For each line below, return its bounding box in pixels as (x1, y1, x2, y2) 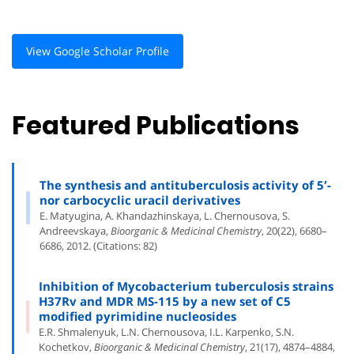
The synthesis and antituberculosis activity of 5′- (39, 177, 331, 193)
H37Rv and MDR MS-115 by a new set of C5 (39, 293, 292, 309)
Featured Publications (12, 107, 299, 144)
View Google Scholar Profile (26, 43, 169, 58)
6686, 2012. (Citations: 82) (39, 239, 157, 253)
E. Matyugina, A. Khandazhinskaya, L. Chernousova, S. (39, 209, 290, 223)
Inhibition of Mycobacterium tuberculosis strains (39, 278, 334, 294)
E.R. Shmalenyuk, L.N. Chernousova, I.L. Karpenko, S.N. (39, 325, 295, 339)
